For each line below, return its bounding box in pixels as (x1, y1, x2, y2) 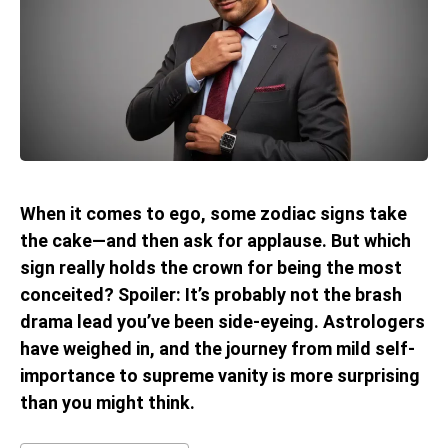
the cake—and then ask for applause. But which (20, 230, 411, 251)
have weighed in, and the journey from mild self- (20, 338, 415, 359)
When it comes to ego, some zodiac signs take (20, 203, 407, 224)
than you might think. (20, 392, 195, 413)
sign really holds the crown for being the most (20, 257, 402, 278)
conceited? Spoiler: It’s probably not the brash (20, 284, 402, 305)
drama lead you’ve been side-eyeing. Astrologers (20, 311, 425, 332)
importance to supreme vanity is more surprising (20, 365, 420, 386)
